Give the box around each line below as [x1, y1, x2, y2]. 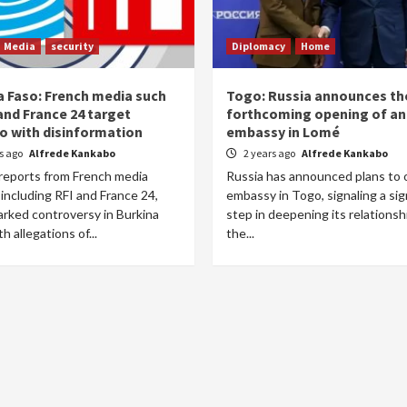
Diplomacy [232, 39, 285, 53]
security [51, 39, 94, 53]
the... [226, 225, 254, 241]
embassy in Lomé [226, 123, 340, 141]
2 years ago [243, 146, 297, 160]
